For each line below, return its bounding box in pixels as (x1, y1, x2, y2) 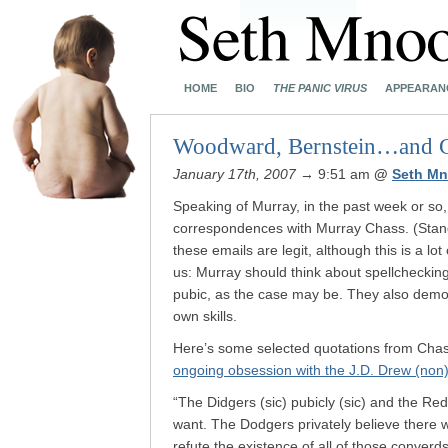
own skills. (173, 308, 237, 324)
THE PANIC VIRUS (273, 82, 367, 94)
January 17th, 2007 (173, 166, 296, 182)
